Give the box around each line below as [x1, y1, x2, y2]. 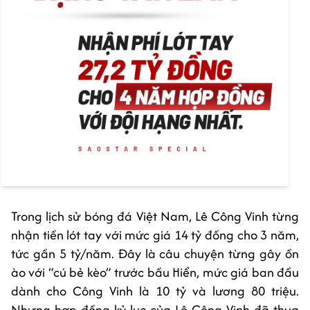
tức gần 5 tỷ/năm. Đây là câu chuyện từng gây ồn [11, 244, 299, 264]
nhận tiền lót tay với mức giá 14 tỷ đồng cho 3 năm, [11, 226, 299, 245]
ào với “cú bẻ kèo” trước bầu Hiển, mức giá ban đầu [11, 263, 299, 282]
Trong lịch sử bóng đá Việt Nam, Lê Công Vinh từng [11, 207, 299, 226]
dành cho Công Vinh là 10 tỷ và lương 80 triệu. [11, 282, 299, 301]
